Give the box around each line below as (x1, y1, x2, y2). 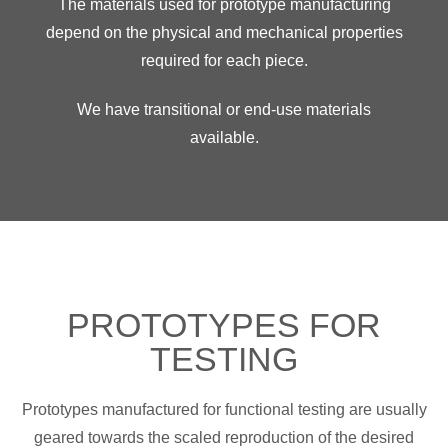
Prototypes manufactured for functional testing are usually (21, 400, 427, 418)
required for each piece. (140, 51, 308, 69)
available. (189, 128, 259, 146)
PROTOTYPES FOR (67, 305, 381, 344)
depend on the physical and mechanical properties (45, 23, 403, 41)
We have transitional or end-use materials (77, 100, 371, 118)
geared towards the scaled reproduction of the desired (34, 428, 414, 446)
